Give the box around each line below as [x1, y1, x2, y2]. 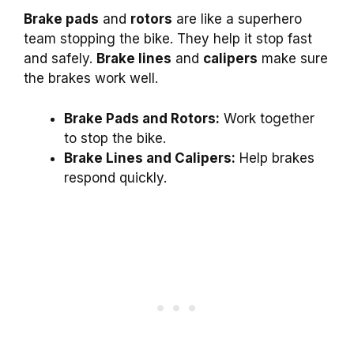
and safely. [24, 51, 96, 67]
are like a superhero [172, 11, 302, 28]
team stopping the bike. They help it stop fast [24, 31, 312, 47]
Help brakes [235, 149, 314, 166]
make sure [258, 51, 328, 67]
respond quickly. [64, 169, 167, 186]
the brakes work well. [24, 70, 158, 87]
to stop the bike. [64, 130, 166, 146]
